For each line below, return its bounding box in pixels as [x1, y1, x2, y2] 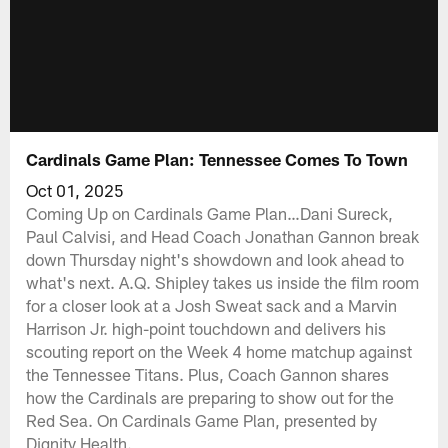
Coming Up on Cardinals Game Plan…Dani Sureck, [26, 202, 394, 223]
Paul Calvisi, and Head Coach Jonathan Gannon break [26, 225, 420, 246]
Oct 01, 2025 [26, 179, 125, 200]
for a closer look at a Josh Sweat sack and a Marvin [26, 294, 398, 315]
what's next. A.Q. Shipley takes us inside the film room [26, 271, 420, 292]
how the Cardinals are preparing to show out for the [26, 386, 395, 407]
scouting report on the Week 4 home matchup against [26, 340, 413, 361]
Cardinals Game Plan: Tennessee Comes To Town [26, 148, 409, 169]
